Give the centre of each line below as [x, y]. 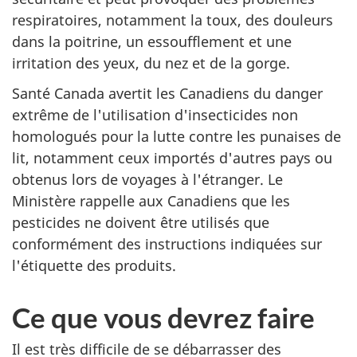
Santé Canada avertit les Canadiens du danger [167, 93]
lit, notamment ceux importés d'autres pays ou [172, 158]
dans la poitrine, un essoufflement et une [152, 41]
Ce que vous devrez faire [163, 317]
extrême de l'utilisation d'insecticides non [155, 115]
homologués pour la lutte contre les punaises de [177, 136]
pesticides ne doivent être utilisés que [141, 222]
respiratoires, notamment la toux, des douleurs [173, 20]
